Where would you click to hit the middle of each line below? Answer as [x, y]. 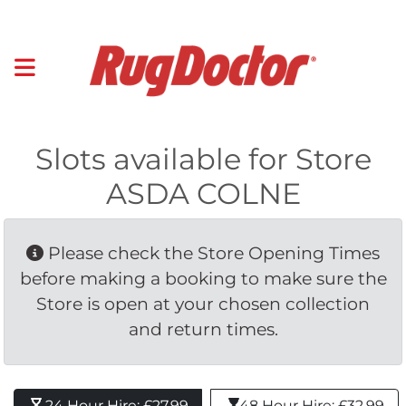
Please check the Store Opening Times [212, 253]
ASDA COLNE [203, 193]
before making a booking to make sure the [203, 278]
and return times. [203, 329]
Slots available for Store [203, 159]
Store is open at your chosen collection [203, 304]
